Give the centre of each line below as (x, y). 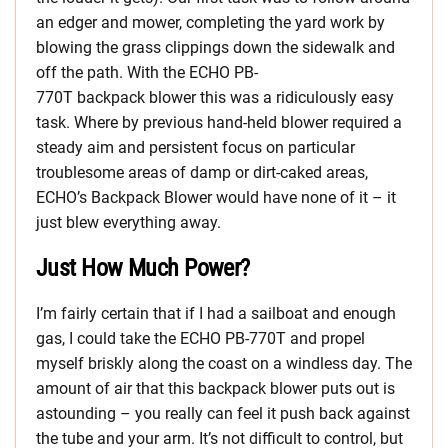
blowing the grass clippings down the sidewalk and (215, 48)
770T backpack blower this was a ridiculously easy (215, 98)
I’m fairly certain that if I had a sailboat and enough (216, 314)
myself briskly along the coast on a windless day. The (224, 364)
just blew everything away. (128, 223)
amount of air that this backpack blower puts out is (215, 389)
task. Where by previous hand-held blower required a (219, 123)
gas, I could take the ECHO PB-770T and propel (200, 339)
